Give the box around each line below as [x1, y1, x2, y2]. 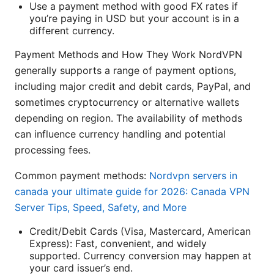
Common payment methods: [15, 169, 149, 182]
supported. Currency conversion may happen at [29, 249, 251, 262]
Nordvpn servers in [149, 169, 237, 182]
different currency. [29, 24, 114, 37]
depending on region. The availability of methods [15, 111, 242, 124]
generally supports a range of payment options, [15, 64, 236, 76]
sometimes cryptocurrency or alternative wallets [15, 95, 239, 108]
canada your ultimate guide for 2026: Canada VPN [15, 185, 250, 198]
